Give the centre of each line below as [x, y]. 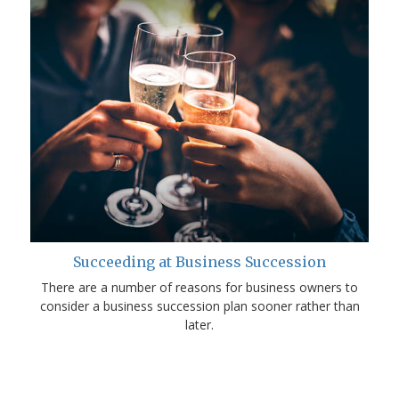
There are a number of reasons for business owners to [199, 287]
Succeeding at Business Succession [199, 261]
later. [199, 324]
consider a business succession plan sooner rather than [199, 305]
